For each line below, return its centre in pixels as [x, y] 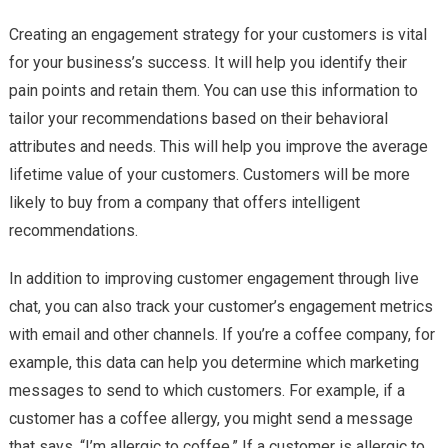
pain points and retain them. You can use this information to [213, 91]
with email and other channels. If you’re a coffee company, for [221, 335]
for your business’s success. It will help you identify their [207, 63]
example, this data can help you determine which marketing [213, 363]
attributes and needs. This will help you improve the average [218, 147]
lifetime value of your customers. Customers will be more [209, 175]
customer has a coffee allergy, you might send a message [210, 419]
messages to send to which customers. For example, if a [206, 391]
